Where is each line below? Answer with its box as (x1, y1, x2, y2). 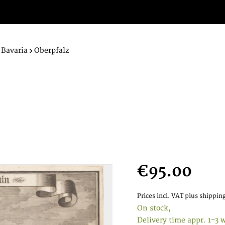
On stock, (137, 204, 171, 212)
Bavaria (1, 46, 28, 55)
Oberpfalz (34, 46, 69, 55)
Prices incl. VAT (137, 192, 185, 200)
